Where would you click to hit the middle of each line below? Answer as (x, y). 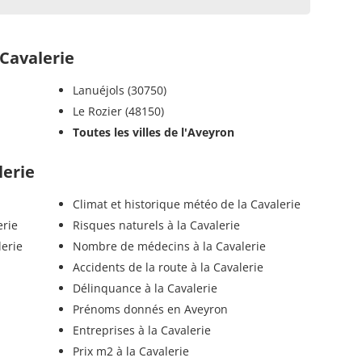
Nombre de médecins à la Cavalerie (169, 246)
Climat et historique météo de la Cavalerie (186, 204)
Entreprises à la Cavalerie (141, 330)
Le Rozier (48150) (118, 111)
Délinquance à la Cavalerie (145, 288)
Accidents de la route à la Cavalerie (168, 267)
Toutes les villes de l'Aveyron (153, 132)
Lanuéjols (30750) (119, 90)
